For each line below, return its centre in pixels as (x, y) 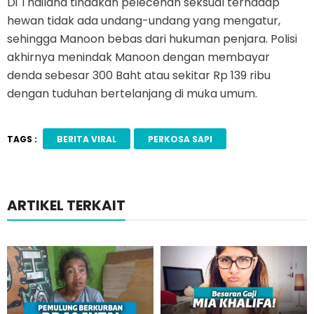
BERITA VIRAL (86, 139)
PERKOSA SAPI (180, 139)
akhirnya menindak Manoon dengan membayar (138, 57)
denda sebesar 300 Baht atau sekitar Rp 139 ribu (139, 76)
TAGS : (22, 139)
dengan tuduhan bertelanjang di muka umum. (132, 94)
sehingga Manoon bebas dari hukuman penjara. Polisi (152, 39)
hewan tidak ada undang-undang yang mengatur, (144, 21)
